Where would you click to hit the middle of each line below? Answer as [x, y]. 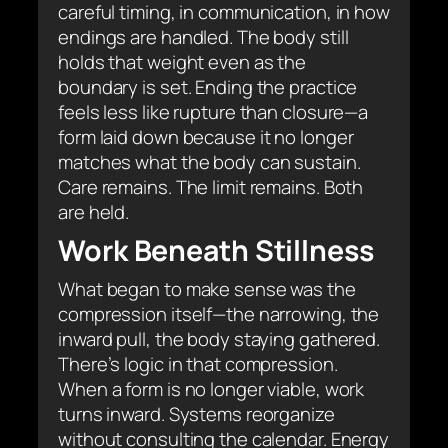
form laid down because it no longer [206, 136]
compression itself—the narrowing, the [219, 313]
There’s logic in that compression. [198, 363]
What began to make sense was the [207, 288]
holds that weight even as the [182, 61]
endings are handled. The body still [203, 36]
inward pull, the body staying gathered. [219, 338]
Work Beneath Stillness [216, 250]
